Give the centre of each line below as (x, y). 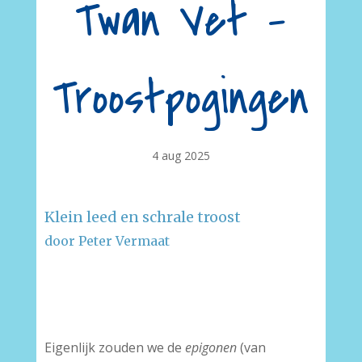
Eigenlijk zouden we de (114, 347)
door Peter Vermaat (107, 241)
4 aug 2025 (181, 156)
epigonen (210, 347)
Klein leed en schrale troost (142, 217)
